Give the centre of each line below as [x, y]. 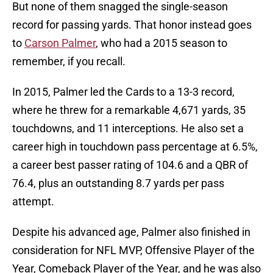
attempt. [34, 202]
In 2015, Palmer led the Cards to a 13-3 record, [123, 92]
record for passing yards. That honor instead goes [132, 25]
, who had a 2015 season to [161, 43]
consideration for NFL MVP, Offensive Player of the [133, 250]
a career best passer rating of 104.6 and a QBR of [130, 165]
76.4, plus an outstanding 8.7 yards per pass [118, 183]
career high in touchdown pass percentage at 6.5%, [135, 147]
